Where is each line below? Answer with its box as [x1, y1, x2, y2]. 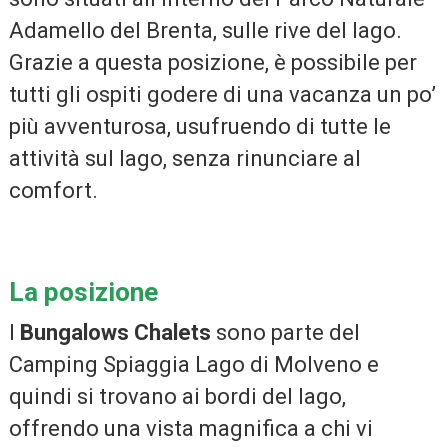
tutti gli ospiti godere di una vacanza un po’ [8, 81, 436, 107]
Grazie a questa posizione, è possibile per [8, 49, 417, 75]
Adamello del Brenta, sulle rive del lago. [8, 17, 402, 43]
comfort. [8, 177, 98, 203]
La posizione [8, 276, 158, 307]
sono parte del [210, 319, 360, 345]
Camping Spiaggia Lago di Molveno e [8, 351, 379, 377]
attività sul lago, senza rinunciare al [8, 145, 361, 171]
